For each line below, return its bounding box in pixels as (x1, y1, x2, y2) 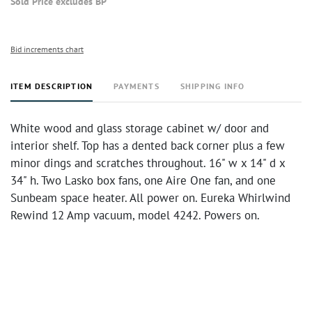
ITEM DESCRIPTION (10, 81, 93, 91)
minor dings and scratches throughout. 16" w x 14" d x (10, 155, 285, 171)
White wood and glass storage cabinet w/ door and (10, 120, 269, 136)
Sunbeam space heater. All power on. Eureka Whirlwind (10, 190, 290, 205)
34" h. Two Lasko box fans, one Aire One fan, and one (10, 173, 276, 188)
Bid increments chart (10, 44, 84, 54)
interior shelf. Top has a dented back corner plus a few (10, 138, 285, 153)
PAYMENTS (114, 81, 159, 91)
